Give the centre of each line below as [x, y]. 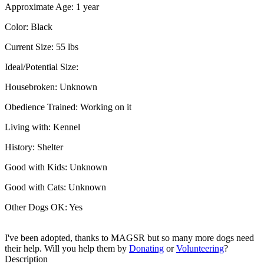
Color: [18, 27]
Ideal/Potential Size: [42, 67]
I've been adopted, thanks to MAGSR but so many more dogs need [129, 237]
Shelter [50, 147]
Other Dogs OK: [37, 207]
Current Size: [30, 47]
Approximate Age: [40, 6]
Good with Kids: [37, 167]
